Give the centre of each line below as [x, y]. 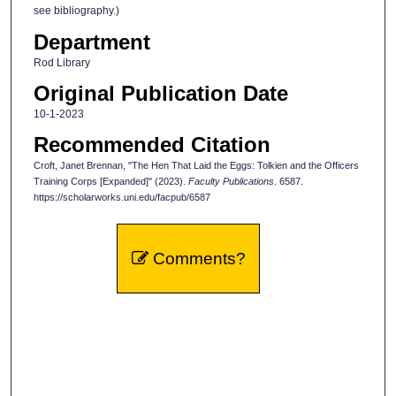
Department [91, 42]
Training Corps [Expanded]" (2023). [110, 182]
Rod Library [61, 62]
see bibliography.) [76, 11]
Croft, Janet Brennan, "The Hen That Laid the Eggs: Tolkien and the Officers [196, 166]
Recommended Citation [152, 145]
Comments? [197, 259]
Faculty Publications [231, 182]
